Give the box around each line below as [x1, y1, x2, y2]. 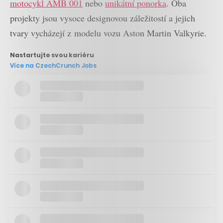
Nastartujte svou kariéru [10, 51, 94, 60]
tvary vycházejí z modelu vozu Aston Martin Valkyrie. [10, 26, 207, 39]
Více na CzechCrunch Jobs [10, 61, 97, 70]
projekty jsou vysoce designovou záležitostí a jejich [10, 11, 195, 24]
